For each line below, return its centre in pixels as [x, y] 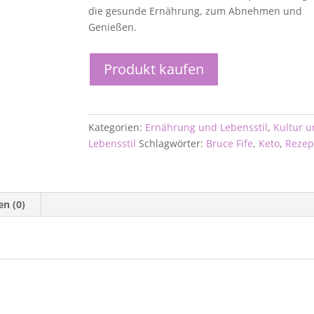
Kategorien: [117, 128]
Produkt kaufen [154, 69]
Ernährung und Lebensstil [207, 128]
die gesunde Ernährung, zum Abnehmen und [196, 11]
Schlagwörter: [173, 144]
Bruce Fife [230, 144]
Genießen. [113, 27]
